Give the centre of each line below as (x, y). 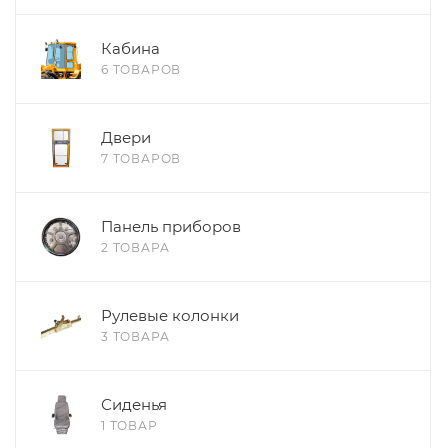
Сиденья (134, 404)
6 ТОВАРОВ (141, 69)
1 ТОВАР (129, 425)
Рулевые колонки (170, 315)
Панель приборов (171, 226)
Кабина (130, 48)
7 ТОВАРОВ (141, 158)
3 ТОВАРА (135, 336)
